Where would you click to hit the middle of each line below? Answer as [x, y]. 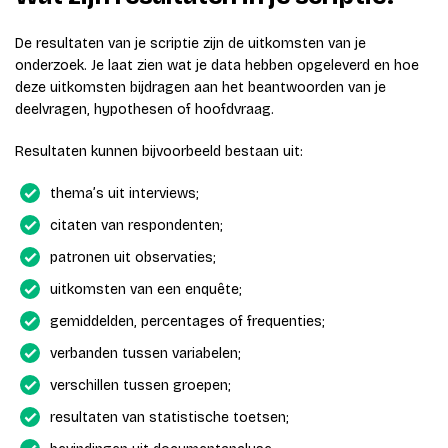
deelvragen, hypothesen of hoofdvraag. [144, 110]
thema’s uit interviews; [124, 194]
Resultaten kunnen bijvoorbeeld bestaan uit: [159, 152]
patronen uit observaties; [133, 258]
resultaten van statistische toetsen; [169, 418]
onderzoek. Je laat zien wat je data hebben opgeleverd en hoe [217, 66]
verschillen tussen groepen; [140, 386]
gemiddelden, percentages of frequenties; [187, 322]
